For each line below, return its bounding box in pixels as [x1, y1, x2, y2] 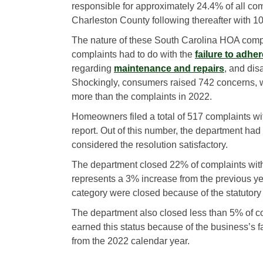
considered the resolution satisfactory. [72, 139, 228, 150]
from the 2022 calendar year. [72, 235, 190, 246]
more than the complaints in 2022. [72, 91, 212, 102]
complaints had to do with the [72, 49, 195, 59]
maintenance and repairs [114, 63, 224, 73]
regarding [72, 63, 114, 73]
